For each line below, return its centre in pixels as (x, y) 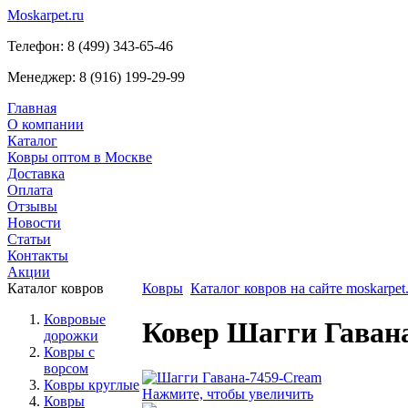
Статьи (29, 239)
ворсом (66, 368)
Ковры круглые (92, 385)
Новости (34, 223)
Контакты (38, 255)
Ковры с (69, 352)
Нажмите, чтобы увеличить (228, 393)
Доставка (36, 173)
